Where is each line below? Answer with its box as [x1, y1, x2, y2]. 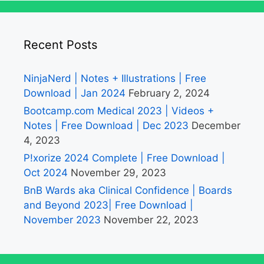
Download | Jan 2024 [24, 87, 126, 100]
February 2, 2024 [128, 87, 210, 100]
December [192, 120, 240, 132]
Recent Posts [24, 38, 97, 52]
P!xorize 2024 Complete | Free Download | [24, 152, 225, 164]
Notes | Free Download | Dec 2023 [24, 120, 189, 132]
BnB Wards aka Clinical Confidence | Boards [24, 184, 232, 197]
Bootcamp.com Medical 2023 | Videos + [24, 105, 214, 117]
